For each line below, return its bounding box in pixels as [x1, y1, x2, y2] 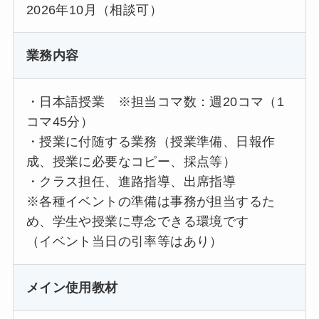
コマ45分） [26, 115, 94, 130]
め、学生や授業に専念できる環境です [26, 214, 249, 229]
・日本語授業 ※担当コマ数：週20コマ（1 [26, 95, 285, 110]
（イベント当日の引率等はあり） [26, 234, 223, 249]
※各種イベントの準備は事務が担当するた [26, 194, 276, 209]
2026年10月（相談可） [26, 2, 163, 17]
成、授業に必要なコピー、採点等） [26, 155, 236, 169]
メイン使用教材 [26, 280, 118, 295]
